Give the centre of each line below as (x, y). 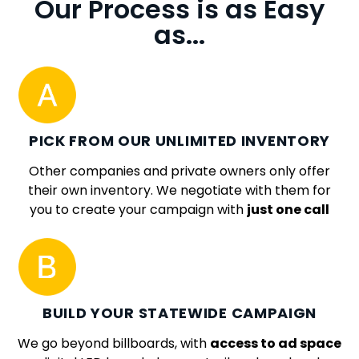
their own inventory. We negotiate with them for (179, 191)
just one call (288, 210)
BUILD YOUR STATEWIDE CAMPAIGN (179, 313)
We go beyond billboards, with (114, 343)
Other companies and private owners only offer (179, 171)
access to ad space (276, 343)
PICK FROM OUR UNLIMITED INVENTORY (179, 141)
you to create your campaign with (138, 210)
